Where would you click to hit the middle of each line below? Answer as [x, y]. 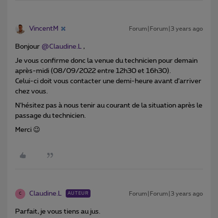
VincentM [44, 28]
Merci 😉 [28, 130]
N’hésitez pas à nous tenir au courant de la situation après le [109, 105]
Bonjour [28, 46]
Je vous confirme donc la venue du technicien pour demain [106, 61]
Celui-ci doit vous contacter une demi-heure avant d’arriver [108, 81]
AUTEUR [78, 193]
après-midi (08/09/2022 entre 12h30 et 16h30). [94, 71]
